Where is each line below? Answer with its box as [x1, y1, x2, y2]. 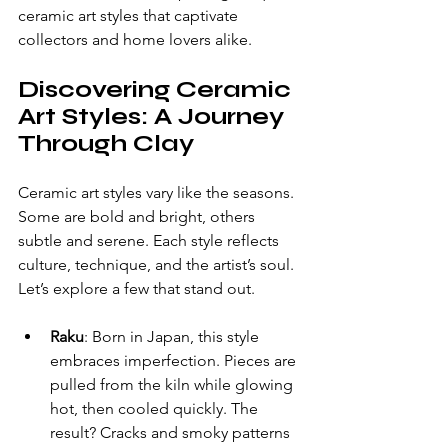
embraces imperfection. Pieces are [50, 351, 300, 370]
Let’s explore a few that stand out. [18, 279, 255, 298]
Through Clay [18, 129, 194, 158]
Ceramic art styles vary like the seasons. [18, 183, 298, 202]
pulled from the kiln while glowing [50, 375, 297, 394]
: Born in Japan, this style [84, 327, 263, 346]
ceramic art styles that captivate [18, 6, 242, 25]
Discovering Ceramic [18, 75, 297, 104]
